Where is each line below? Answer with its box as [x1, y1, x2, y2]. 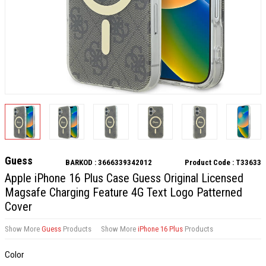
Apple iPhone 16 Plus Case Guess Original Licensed [5, 170, 243, 185]
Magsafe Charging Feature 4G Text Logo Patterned [5, 185, 242, 199]
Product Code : [185, 157, 236, 167]
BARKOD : [65, 157, 98, 167]
